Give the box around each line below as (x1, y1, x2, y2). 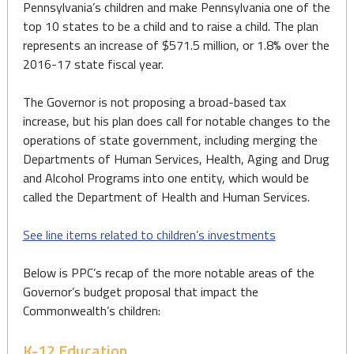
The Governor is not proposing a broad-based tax (22, 92, 286, 111)
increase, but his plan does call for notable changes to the (22, 111, 330, 130)
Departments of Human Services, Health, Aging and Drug (22, 149, 330, 168)
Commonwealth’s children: (22, 301, 160, 320)
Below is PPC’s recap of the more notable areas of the (22, 263, 314, 282)
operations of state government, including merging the (22, 130, 318, 149)
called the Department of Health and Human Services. (22, 187, 310, 206)
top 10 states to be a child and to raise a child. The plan (22, 17, 318, 36)
